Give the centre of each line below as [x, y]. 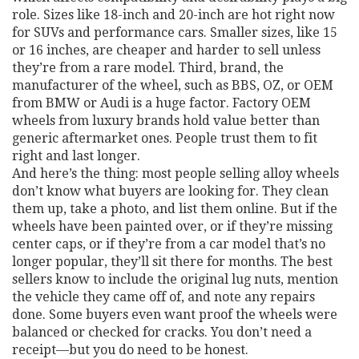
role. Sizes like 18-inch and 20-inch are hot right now [173, 15]
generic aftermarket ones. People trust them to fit [165, 138]
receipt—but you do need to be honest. [130, 350]
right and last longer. [76, 156]
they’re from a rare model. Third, [116, 68]
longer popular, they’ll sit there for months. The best [172, 262]
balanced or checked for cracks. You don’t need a [162, 332]
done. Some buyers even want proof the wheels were [175, 315]
